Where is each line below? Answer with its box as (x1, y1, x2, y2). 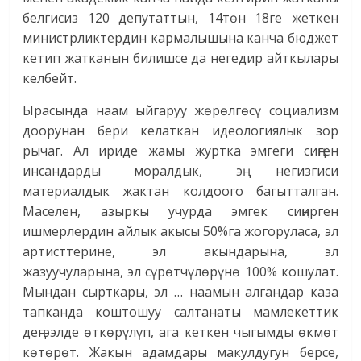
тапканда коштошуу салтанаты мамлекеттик (23, 303, 338, 322)
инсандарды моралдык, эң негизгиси (23, 162, 338, 180)
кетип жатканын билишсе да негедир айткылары (23, 49, 338, 68)
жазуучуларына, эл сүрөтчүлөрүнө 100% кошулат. (23, 263, 338, 281)
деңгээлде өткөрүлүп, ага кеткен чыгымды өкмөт (23, 323, 338, 342)
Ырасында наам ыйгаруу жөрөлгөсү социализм (23, 102, 338, 120)
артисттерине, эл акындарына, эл (23, 243, 338, 261)
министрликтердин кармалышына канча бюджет (23, 29, 338, 48)
